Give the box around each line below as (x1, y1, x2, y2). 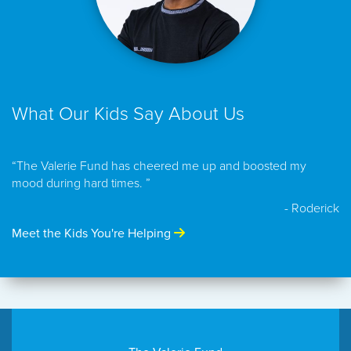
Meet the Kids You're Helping (12, 226, 174, 241)
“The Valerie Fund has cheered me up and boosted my (12, 158, 306, 174)
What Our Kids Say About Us (12, 103, 244, 125)
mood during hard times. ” (12, 175, 150, 191)
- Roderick (284, 201, 339, 216)
